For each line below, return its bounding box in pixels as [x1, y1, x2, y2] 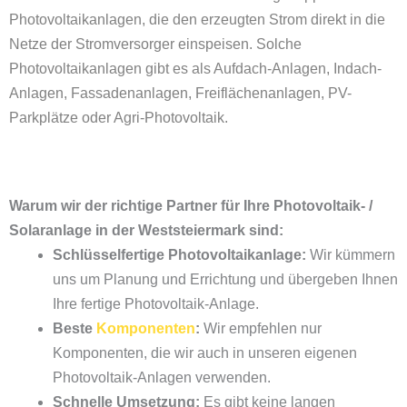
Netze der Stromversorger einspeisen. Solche [9, 35, 302, 52]
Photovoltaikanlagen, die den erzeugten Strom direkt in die [9, 11, 385, 27]
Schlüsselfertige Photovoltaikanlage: [53, 246, 310, 263]
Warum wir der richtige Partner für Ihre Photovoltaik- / [9, 197, 372, 213]
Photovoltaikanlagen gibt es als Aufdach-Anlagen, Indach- [9, 60, 382, 76]
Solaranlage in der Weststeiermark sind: [9, 222, 283, 238]
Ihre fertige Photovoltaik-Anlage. [53, 295, 259, 312]
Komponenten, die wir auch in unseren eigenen [53, 344, 357, 361]
